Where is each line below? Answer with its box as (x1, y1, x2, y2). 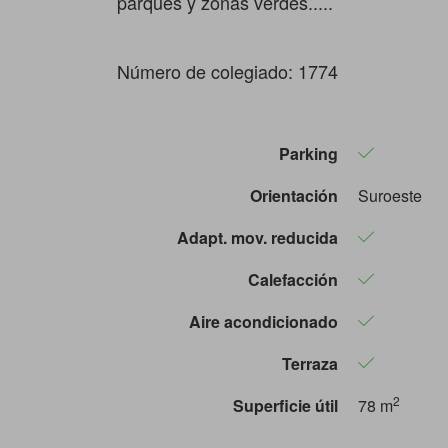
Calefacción (248, 267, 338, 291)
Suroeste (358, 183, 422, 207)
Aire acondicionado (189, 309, 338, 333)
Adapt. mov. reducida (177, 225, 338, 249)
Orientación (250, 183, 338, 207)
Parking (279, 141, 338, 165)
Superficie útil (233, 393, 338, 417)
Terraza (282, 351, 338, 375)
